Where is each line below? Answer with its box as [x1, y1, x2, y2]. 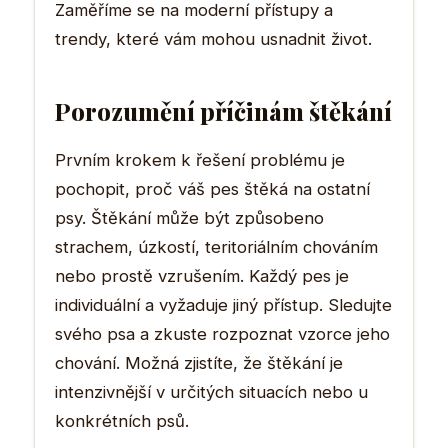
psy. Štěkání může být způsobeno [55, 207, 324, 228]
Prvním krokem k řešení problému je [55, 149, 345, 170]
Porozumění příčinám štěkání [55, 94, 392, 127]
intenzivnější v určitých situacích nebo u [55, 381, 368, 402]
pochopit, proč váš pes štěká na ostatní [55, 178, 370, 199]
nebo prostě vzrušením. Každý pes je [55, 265, 349, 286]
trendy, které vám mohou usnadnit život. [55, 28, 372, 49]
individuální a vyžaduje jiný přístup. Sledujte [55, 294, 392, 315]
